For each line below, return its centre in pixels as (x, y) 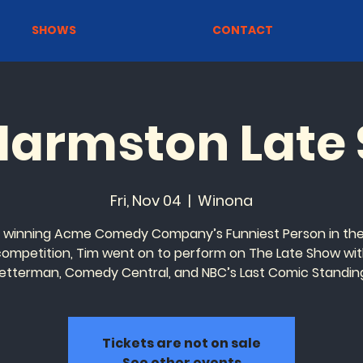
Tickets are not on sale (181, 343)
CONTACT (243, 30)
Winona (225, 200)
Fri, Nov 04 (146, 200)
